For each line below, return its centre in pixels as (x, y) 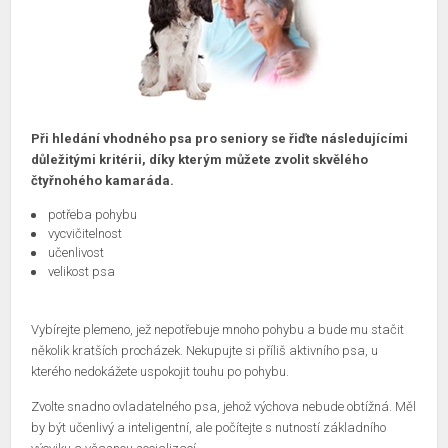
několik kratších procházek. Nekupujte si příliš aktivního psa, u (204, 350)
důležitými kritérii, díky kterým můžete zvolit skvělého (199, 159)
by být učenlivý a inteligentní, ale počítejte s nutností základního (208, 427)
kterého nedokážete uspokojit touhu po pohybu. (160, 371)
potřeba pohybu (92, 214)
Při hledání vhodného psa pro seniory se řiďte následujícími (219, 138)
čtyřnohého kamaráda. (102, 180)
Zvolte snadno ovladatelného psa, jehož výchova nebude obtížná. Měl (223, 406)
